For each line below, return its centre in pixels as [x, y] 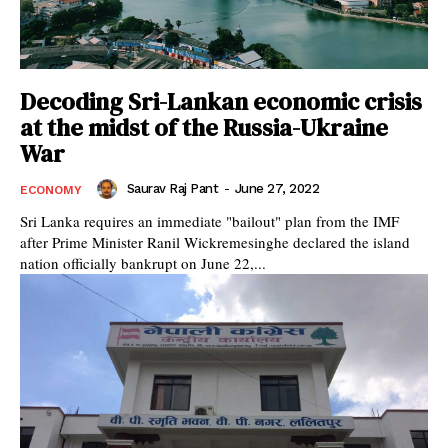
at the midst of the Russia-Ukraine [204, 128]
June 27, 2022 [276, 189]
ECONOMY [51, 190]
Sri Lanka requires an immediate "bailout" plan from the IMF [209, 221]
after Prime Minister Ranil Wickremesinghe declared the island [215, 242]
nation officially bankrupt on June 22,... [143, 263]
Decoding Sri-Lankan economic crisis [221, 102]
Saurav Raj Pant [172, 189]
